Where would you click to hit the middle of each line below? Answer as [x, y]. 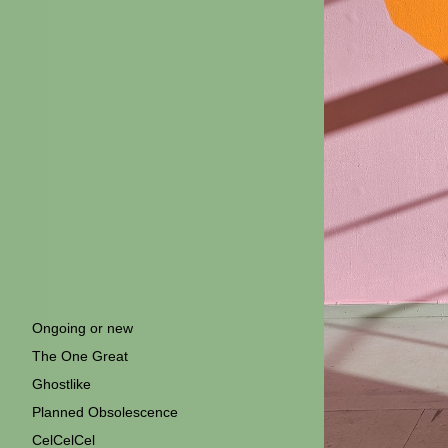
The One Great [80, 356]
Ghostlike [61, 384]
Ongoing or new [82, 328]
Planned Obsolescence [105, 412]
